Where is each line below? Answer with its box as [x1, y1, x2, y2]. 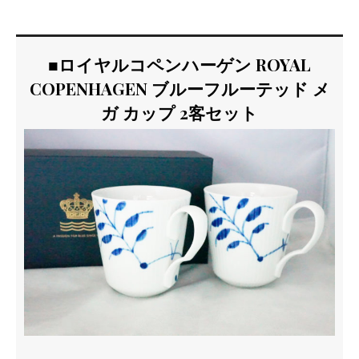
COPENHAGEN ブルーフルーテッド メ [29, 77, 330, 100]
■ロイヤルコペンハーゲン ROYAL [48, 53, 311, 76]
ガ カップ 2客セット [101, 101, 258, 124]
